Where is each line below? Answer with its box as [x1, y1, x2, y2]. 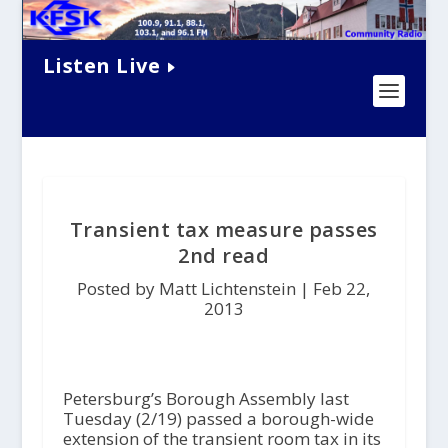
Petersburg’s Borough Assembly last [62, 387, 349, 411]
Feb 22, [313, 277, 371, 301]
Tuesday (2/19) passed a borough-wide [62, 407, 374, 431]
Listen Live [42, 51, 161, 79]
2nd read [178, 242, 270, 270]
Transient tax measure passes [69, 216, 378, 244]
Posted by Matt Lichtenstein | [77, 277, 314, 301]
